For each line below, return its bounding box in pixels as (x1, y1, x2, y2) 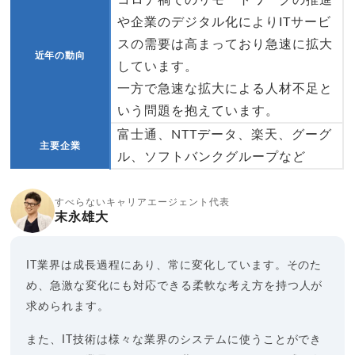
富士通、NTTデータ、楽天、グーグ (117, 128, 332, 141)
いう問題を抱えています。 (117, 104, 279, 117)
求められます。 (26, 300, 110, 312)
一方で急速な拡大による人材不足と (117, 82, 333, 95)
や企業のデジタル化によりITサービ (117, 15, 331, 29)
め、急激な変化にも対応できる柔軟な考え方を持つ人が (26, 280, 323, 292)
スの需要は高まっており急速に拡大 (117, 37, 333, 51)
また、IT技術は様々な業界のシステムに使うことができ (26, 334, 323, 345)
